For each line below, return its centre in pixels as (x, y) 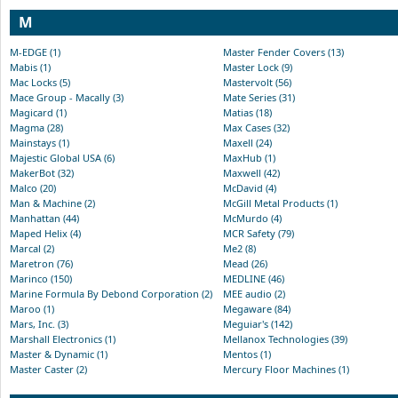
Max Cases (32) (256, 127)
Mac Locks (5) (40, 82)
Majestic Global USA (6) (62, 157)
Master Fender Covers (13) (283, 52)
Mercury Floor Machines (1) (286, 369)
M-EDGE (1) (35, 52)
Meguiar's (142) (258, 323)
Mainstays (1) (40, 142)
